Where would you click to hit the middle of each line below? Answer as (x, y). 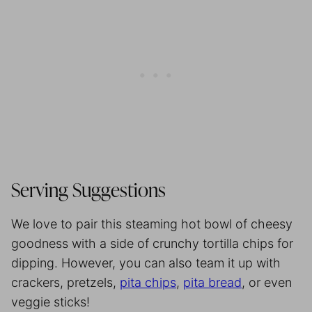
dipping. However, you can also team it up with (146, 263)
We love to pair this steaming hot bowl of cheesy (152, 224)
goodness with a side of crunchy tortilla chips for (152, 243)
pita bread (212, 282)
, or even (267, 282)
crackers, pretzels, (65, 282)
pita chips (148, 282)
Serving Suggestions (91, 191)
